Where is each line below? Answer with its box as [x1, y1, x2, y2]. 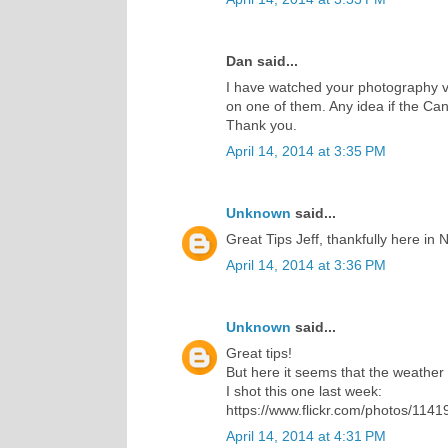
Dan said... [226, 52, 298, 69]
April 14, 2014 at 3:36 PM [226, 256, 386, 273]
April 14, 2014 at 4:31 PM [226, 427, 386, 444]
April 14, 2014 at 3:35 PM [226, 142, 386, 159]
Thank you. [226, 116, 297, 133]
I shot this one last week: [226, 382, 382, 399]
